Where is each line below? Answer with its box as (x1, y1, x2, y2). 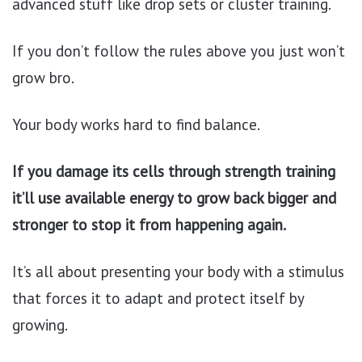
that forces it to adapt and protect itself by (12, 288, 304, 308)
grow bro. (12, 68, 74, 87)
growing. (12, 315, 68, 335)
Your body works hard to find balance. (12, 115, 260, 134)
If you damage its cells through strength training (12, 162, 335, 181)
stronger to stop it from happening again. (12, 215, 286, 234)
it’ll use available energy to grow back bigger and (12, 188, 336, 208)
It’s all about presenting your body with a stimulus (12, 262, 344, 281)
